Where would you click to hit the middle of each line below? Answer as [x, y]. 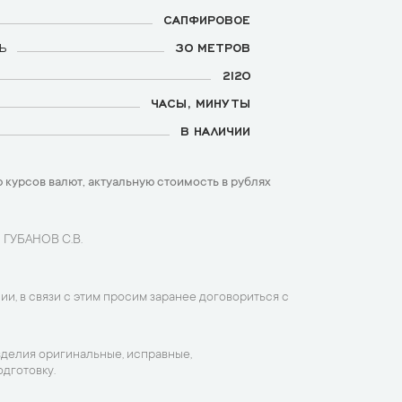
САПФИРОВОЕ [207, 19]
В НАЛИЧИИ [215, 130]
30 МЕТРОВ [213, 47]
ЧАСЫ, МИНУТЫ [201, 102]
